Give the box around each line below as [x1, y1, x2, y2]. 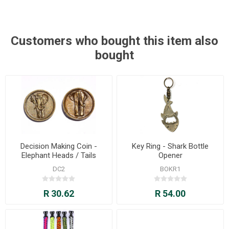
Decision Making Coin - [20, 142, 97, 151]
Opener [158, 151, 182, 161]
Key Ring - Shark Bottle [132, 142, 209, 151]
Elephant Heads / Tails [21, 151, 96, 161]
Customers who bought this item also [11, 34, 218, 48]
